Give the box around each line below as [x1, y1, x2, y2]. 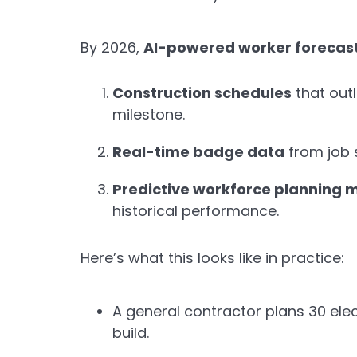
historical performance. [112, 200, 279, 221]
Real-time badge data [112, 141, 284, 162]
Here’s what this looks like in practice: [80, 247, 344, 268]
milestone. [112, 104, 185, 124]
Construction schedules [112, 82, 292, 103]
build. [112, 322, 149, 343]
